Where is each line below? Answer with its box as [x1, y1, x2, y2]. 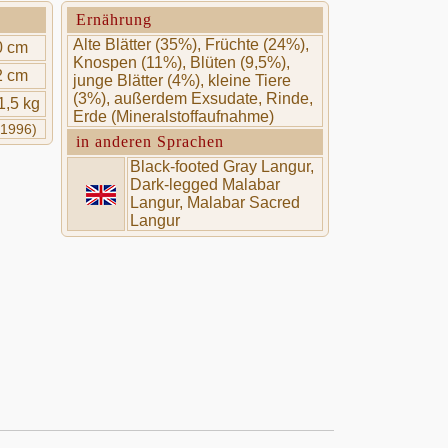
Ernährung [75, 11, 152, 28]
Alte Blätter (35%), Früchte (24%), [72, 36, 309, 53]
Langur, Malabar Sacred [129, 194, 300, 211]
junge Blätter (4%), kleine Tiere [72, 72, 291, 89]
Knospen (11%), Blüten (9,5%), [72, 54, 290, 71]
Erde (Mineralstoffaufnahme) [72, 108, 274, 125]
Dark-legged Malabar [129, 176, 280, 193]
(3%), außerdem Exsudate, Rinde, [72, 90, 313, 107]
